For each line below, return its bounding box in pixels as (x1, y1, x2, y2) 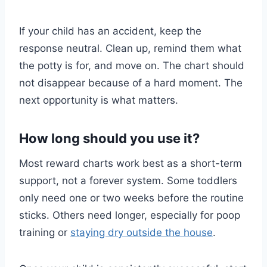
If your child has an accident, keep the (19, 25, 201, 38)
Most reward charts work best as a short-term (19, 157, 242, 170)
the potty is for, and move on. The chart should (19, 60, 244, 72)
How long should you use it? (19, 131, 200, 147)
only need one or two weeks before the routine (19, 192, 244, 204)
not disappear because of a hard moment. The (19, 77, 243, 89)
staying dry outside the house (70, 226, 213, 239)
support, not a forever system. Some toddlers (19, 175, 237, 187)
